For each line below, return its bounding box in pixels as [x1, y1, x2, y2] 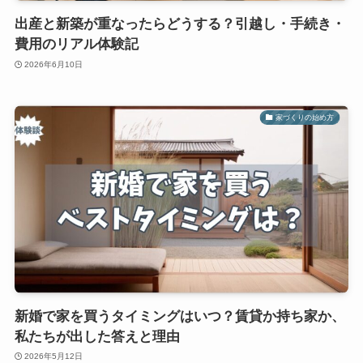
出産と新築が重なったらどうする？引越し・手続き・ [14, 16, 345, 32]
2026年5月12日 [24, 352, 83, 361]
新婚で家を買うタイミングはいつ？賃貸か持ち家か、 [14, 308, 345, 324]
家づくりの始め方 [275, 113, 335, 122]
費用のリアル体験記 [14, 36, 139, 53]
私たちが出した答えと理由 [14, 328, 180, 344]
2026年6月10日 [24, 59, 83, 69]
